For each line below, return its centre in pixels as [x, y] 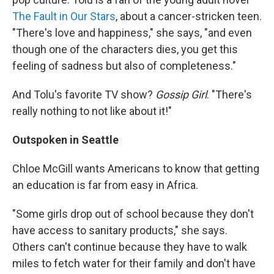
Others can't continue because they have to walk [130, 247]
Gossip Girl [181, 95]
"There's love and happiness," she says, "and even [132, 33]
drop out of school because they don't [162, 214]
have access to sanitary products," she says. [120, 231]
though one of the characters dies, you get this [125, 50]
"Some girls [40, 214]
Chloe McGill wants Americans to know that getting [136, 169]
